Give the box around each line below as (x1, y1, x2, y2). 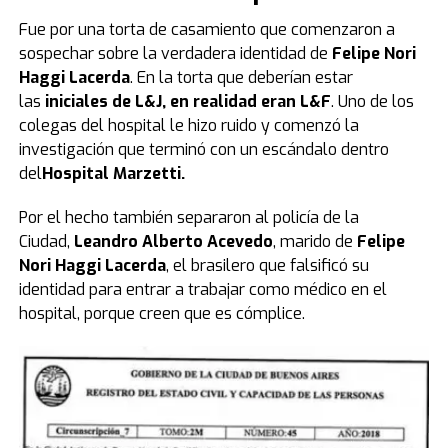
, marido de (272, 231, 357, 252)
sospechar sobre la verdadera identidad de (18, 43, 332, 64)
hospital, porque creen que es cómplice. (18, 303, 305, 324)
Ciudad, (18, 231, 74, 252)
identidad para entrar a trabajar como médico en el (18, 279, 387, 300)
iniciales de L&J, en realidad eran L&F (44, 91, 331, 112)
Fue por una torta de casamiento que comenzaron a (18, 19, 395, 40)
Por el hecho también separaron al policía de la (18, 207, 359, 228)
